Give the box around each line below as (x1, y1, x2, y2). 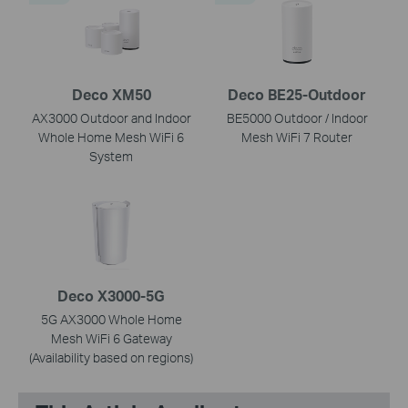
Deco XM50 (71, 84, 151, 104)
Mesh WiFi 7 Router (241, 128, 352, 145)
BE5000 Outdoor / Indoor (226, 109, 368, 126)
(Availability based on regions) (29, 349, 193, 365)
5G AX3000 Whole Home (40, 311, 182, 327)
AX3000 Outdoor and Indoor (31, 109, 191, 126)
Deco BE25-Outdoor (228, 84, 366, 104)
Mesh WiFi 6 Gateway (50, 330, 172, 346)
